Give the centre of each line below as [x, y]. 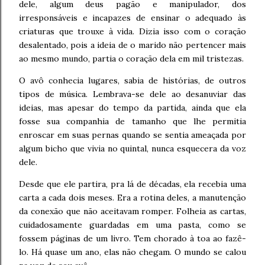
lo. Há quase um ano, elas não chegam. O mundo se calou [132, 252]
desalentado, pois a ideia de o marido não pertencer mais [132, 45]
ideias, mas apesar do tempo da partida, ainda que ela [132, 108]
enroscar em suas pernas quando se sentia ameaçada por [132, 135]
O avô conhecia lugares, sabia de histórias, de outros [132, 80]
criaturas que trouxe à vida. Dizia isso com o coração [132, 31]
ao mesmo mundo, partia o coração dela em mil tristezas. [131, 59]
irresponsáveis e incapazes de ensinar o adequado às [132, 18]
